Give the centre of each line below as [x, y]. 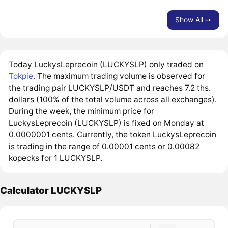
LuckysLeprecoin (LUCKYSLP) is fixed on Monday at [107, 123]
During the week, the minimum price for [82, 111]
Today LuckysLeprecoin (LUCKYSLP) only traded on [106, 64]
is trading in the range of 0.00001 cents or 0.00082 [104, 146]
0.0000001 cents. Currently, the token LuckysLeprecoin [113, 134]
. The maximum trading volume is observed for [119, 76]
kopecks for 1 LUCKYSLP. [56, 158]
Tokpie [21, 76]
